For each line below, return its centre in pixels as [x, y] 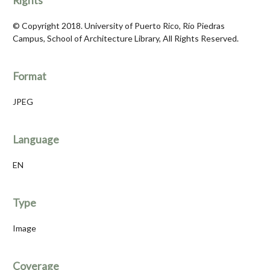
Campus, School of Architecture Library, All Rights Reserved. [126, 39]
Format [30, 77]
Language [36, 140]
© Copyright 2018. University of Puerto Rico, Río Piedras [119, 26]
